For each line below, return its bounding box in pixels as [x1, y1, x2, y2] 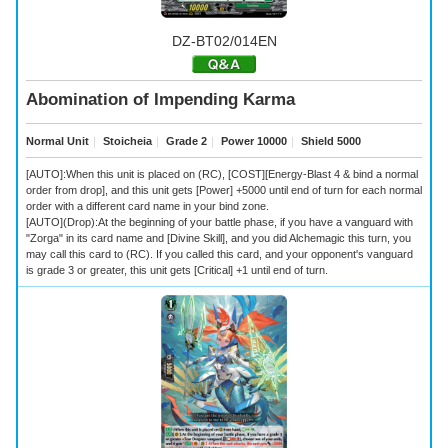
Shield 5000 [298, 134, 361, 147]
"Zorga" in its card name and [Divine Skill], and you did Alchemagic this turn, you [26, 232, 411, 245]
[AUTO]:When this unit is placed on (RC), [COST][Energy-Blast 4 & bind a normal [26, 168, 418, 181]
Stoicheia [100, 134, 152, 147]
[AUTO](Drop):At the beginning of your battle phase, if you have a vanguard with [26, 216, 413, 229]
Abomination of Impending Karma [26, 89, 295, 109]
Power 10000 [218, 134, 287, 147]
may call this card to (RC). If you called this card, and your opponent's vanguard [26, 248, 413, 261]
